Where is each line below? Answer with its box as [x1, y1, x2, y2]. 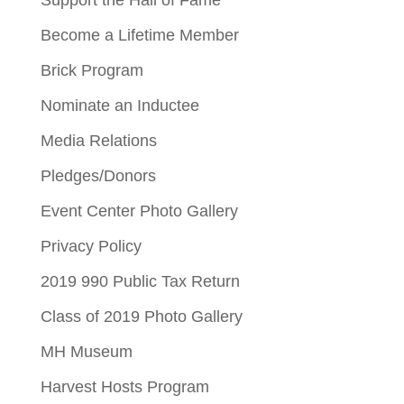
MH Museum [40, 342, 133, 361]
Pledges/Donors [40, 166, 156, 185]
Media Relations [40, 131, 157, 150]
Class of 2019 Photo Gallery [40, 307, 243, 326]
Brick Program [40, 60, 143, 79]
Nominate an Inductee [40, 96, 199, 115]
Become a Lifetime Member [40, 25, 239, 44]
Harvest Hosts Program [40, 377, 209, 396]
